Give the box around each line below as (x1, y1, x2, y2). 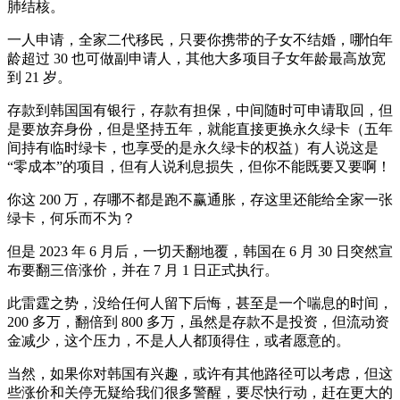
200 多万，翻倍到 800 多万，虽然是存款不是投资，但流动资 (7, 314, 389, 330)
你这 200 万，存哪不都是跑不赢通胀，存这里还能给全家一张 (7, 192, 393, 208)
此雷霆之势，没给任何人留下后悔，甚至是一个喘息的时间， (7, 296, 393, 312)
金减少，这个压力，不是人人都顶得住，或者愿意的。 (7, 333, 350, 349)
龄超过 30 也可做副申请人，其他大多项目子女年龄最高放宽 (7, 51, 386, 67)
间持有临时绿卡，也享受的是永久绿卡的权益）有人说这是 (7, 140, 379, 156)
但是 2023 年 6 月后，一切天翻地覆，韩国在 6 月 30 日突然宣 (7, 244, 393, 260)
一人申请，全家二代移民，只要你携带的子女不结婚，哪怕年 (7, 32, 393, 48)
